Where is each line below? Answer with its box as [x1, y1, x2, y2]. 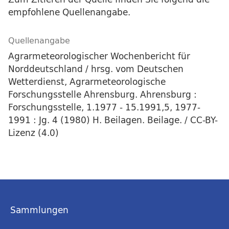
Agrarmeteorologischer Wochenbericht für [8, 49, 190, 64]
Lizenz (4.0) [8, 125, 59, 141]
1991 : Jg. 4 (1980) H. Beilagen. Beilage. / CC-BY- [8, 112, 218, 128]
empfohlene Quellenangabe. [8, 5, 130, 20]
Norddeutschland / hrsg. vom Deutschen [8, 61, 184, 77]
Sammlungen [10, 202, 68, 217]
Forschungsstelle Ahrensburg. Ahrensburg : [8, 87, 197, 102]
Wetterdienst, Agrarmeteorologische [8, 74, 166, 89]
